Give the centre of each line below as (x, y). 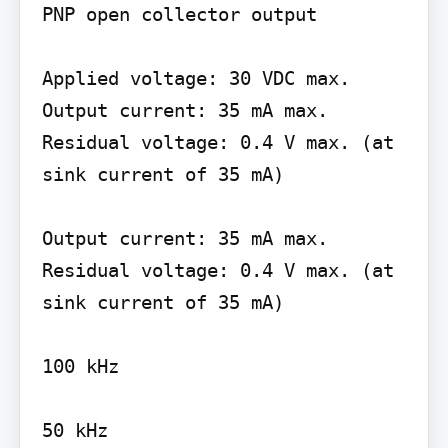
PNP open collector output (179, 14)
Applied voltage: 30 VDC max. (195, 78)
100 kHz (80, 366)
